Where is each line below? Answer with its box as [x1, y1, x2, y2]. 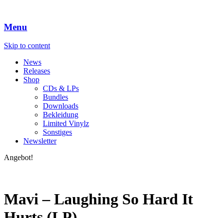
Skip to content [4, 41, 50, 50]
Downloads [43, 102, 78, 110]
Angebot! [4, 153, 33, 162]
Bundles [43, 93, 68, 102]
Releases [23, 67, 50, 75]
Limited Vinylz [43, 119, 89, 128]
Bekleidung [43, 110, 78, 119]
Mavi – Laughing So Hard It [4, 190, 193, 208]
